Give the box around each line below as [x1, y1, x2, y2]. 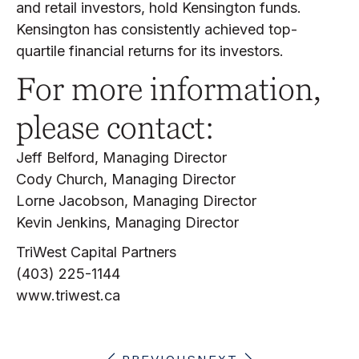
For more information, [16, 71, 321, 107]
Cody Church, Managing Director [16, 171, 236, 188]
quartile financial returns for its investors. [16, 42, 284, 59]
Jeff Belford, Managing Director [16, 149, 227, 166]
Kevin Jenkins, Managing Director [16, 214, 239, 231]
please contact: [16, 109, 214, 146]
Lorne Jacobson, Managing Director [16, 192, 256, 209]
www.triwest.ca [16, 287, 120, 304]
